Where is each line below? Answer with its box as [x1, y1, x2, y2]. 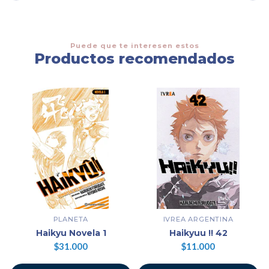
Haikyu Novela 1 [35, 228, 106, 239]
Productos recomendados [34, 50, 235, 68]
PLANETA [53, 215, 89, 224]
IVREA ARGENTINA [163, 215, 234, 224]
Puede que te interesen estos [70, 41, 199, 50]
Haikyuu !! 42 [169, 228, 228, 239]
